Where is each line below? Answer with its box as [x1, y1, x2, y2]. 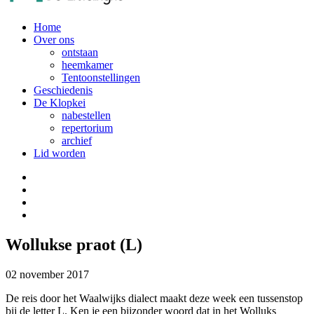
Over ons [34, 34, 74, 46]
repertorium [62, 122, 113, 134]
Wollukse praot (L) [6, 235, 142, 254]
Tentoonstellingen [62, 71, 140, 83]
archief [62, 135, 92, 146]
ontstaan [62, 46, 98, 58]
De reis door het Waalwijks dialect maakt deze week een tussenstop [6, 292, 303, 304]
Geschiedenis [34, 84, 93, 96]
